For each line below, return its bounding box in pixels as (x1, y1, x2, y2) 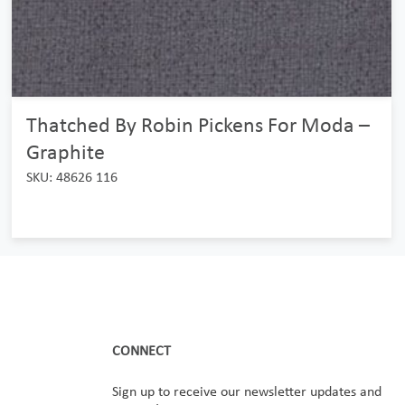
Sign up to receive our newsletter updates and (112, 382, 381, 400)
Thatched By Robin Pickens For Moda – (25, 111, 370, 137)
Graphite (25, 138, 105, 165)
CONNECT (112, 342, 171, 359)
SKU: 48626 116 (25, 168, 118, 185)
